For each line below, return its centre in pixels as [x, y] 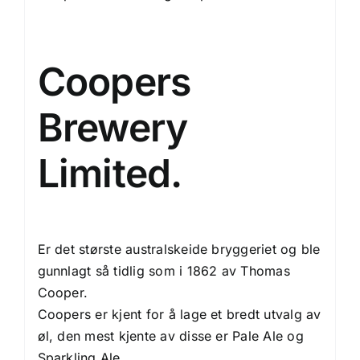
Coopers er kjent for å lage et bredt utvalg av [179, 315]
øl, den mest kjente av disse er [135, 336]
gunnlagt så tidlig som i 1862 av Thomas [164, 271]
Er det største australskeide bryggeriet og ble [179, 250]
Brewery [112, 128]
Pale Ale [258, 336]
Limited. [110, 174]
